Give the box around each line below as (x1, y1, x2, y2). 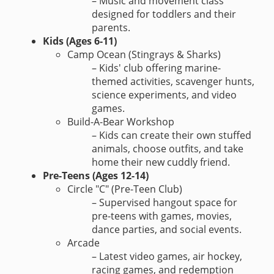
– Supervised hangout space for (92, 195, 237, 209)
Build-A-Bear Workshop (67, 114, 174, 128)
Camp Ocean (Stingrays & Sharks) (67, 47, 221, 61)
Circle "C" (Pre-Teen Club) (67, 182, 182, 196)
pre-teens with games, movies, (92, 209, 232, 223)
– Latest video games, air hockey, (92, 249, 242, 263)
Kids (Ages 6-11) (43, 34, 117, 48)
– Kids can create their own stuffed (92, 128, 251, 142)
